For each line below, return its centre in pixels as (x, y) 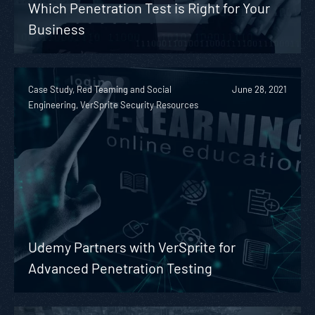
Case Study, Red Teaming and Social (100, 89)
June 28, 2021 (259, 89)
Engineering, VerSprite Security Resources (113, 104)
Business (57, 28)
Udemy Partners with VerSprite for (132, 246)
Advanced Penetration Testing (120, 268)
